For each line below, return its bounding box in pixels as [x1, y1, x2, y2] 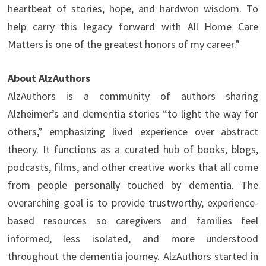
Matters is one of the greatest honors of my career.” [7, 37, 240, 51]
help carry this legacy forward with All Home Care [7, 19, 259, 33]
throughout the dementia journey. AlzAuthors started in [7, 249, 259, 263]
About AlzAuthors [7, 71, 90, 85]
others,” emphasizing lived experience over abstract [7, 124, 259, 138]
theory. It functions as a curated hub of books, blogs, [7, 142, 259, 156]
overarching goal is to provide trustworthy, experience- [7, 195, 259, 210]
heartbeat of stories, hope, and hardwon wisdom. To [7, 1, 259, 15]
